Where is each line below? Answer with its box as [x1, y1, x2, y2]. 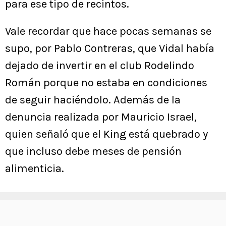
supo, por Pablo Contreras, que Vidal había [5, 42, 214, 55]
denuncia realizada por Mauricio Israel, [5, 110, 197, 124]
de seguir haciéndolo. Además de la [5, 93, 181, 107]
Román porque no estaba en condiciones [5, 76, 207, 90]
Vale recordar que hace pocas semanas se [5, 25, 211, 38]
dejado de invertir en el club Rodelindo [5, 59, 194, 73]
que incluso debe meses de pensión [5, 145, 182, 158]
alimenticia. [5, 162, 64, 176]
